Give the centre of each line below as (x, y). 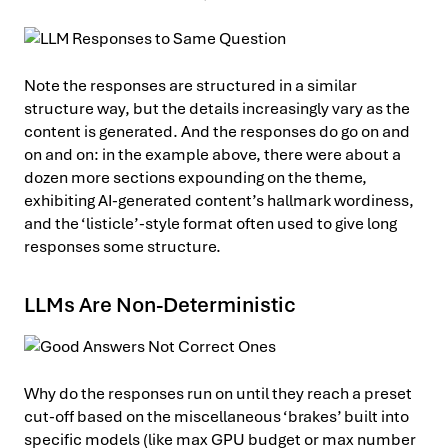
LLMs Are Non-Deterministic (160, 304)
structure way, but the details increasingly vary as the (217, 108)
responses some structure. (122, 246)
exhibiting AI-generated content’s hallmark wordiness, (219, 200)
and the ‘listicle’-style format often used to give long (210, 223)
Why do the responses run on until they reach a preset (218, 393)
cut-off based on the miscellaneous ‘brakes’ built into (216, 416)
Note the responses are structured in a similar (190, 85)
